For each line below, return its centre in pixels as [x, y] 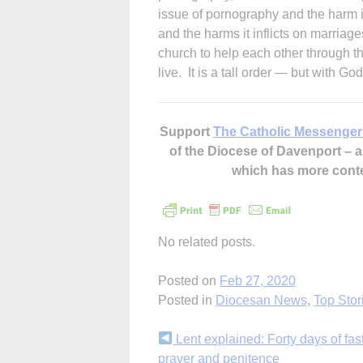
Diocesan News [261, 300]
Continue [200, 343]
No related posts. [207, 241]
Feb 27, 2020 [258, 280]
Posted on [189, 280]
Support [186, 131]
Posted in [187, 300]
